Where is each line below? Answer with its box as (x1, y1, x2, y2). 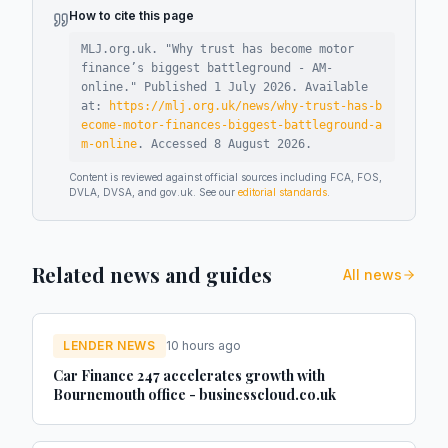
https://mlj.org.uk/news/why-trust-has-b (109, 99, 382, 113)
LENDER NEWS (63, 338, 156, 353)
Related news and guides (32, 261, 272, 288)
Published (137, 80, 214, 94)
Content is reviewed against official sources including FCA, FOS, (69, 171, 382, 183)
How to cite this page (69, 8, 194, 23)
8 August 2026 (214, 137, 305, 151)
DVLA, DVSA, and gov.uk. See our (69, 186, 238, 198)
